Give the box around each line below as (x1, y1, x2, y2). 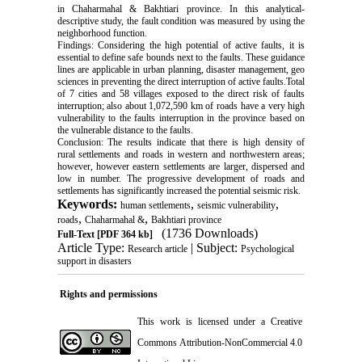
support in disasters (57, 255, 132, 267)
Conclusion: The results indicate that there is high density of (57, 136, 305, 148)
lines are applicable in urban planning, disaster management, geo (57, 63, 305, 75)
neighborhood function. (57, 27, 147, 39)
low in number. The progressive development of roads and (57, 172, 305, 184)
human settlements (120, 199, 191, 211)
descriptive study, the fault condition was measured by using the (57, 15, 305, 27)
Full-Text (57, 228, 95, 240)
